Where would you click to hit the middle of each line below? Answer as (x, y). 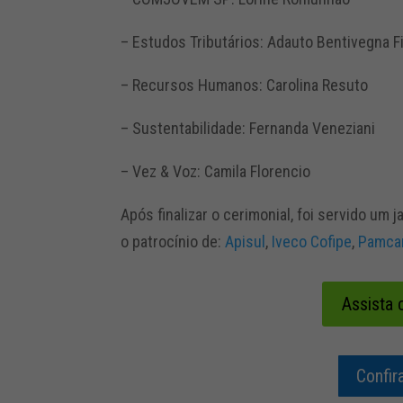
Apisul (246, 241)
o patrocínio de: (173, 241)
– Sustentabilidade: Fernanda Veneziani (248, 128)
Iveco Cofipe (312, 241)
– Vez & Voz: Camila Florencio (216, 171)
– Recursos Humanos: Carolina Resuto (245, 85)
